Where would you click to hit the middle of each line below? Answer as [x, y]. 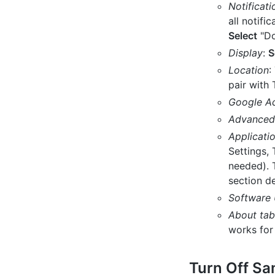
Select [243, 36]
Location [249, 70]
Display [246, 53]
